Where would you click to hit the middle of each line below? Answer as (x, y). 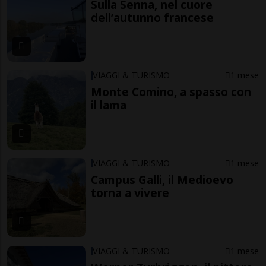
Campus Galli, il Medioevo (162, 180)
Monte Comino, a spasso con (171, 92)
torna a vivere (130, 193)
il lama (109, 105)
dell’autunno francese (153, 17)
